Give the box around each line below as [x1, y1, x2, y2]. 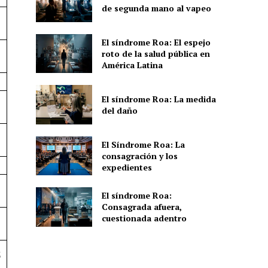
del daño [101, 104, 138, 116]
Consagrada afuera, [101, 201, 182, 213]
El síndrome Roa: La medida [101, 93, 216, 105]
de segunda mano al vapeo [101, 2, 211, 14]
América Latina [101, 59, 163, 71]
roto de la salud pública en [101, 48, 210, 60]
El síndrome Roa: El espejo [101, 36, 211, 48]
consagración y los [101, 150, 178, 162]
